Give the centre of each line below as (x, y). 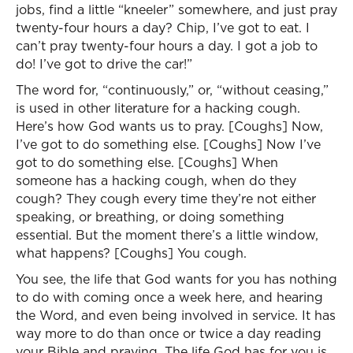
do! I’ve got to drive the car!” (104, 64)
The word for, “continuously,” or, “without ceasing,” (172, 90)
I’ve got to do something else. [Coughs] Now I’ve (168, 144)
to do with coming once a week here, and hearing (169, 297)
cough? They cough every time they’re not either (166, 199)
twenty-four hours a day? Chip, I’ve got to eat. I (163, 28)
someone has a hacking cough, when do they (156, 180)
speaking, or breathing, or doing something (150, 217)
